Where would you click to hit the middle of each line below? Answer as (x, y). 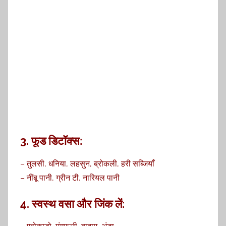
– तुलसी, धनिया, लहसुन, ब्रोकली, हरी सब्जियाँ (87, 163)
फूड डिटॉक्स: (57, 141)
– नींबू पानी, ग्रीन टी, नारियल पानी (70, 178)
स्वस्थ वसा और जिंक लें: (78, 204)
